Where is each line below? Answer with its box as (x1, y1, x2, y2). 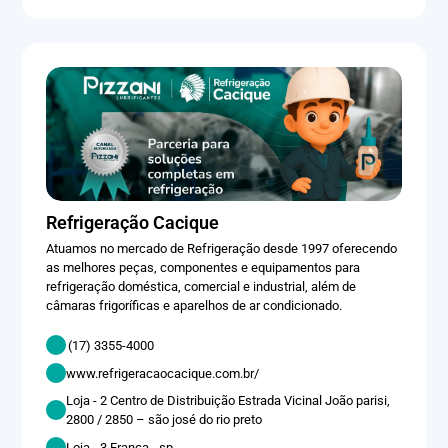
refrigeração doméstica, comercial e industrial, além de (46, 279, 357, 295)
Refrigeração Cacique (46, 212, 220, 234)
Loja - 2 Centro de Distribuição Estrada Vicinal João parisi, (66, 393, 391, 409)
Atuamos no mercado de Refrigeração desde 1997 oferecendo (46, 241, 398, 257)
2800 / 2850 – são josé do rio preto (66, 412, 265, 428)
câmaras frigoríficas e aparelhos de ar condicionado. (46, 298, 343, 314)
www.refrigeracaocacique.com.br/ (66, 365, 260, 381)
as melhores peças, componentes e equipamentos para (46, 260, 361, 276)
